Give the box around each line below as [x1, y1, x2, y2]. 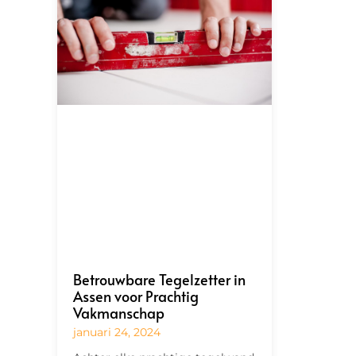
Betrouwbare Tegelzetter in [73, 269, 246, 290]
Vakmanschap [73, 303, 164, 323]
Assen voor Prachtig [73, 286, 199, 307]
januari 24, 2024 [73, 325, 161, 340]
